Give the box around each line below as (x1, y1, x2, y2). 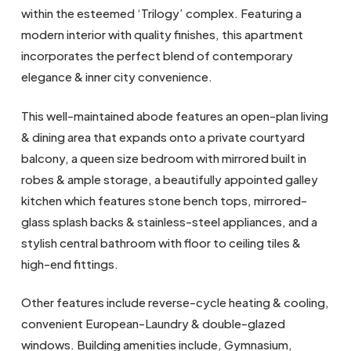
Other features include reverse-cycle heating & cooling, (20, 295, 329, 309)
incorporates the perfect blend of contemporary (20, 48, 293, 63)
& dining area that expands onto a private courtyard (20, 128, 305, 144)
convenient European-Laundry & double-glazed (20, 316, 285, 331)
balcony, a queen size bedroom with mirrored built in (20, 150, 306, 165)
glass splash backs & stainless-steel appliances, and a (20, 213, 317, 229)
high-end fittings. (20, 255, 118, 271)
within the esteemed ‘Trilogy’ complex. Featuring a (20, 5, 302, 20)
